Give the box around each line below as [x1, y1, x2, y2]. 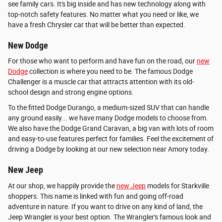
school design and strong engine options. [8, 88, 134, 97]
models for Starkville [146, 181, 209, 190]
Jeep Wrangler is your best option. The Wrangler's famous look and [8, 213, 211, 221]
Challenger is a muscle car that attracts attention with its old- [8, 78, 194, 86]
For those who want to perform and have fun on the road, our [8, 57, 197, 65]
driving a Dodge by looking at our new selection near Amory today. [8, 145, 209, 154]
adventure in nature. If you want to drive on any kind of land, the [8, 202, 203, 211]
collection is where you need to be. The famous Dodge [28, 67, 193, 76]
